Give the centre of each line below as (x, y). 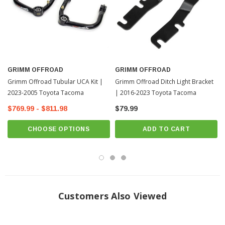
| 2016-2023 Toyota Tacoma (156, 93)
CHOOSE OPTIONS (59, 129)
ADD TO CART (166, 129)
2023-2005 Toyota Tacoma (46, 93)
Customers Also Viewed (113, 196)
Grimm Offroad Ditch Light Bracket (164, 82)
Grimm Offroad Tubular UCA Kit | (55, 82)
